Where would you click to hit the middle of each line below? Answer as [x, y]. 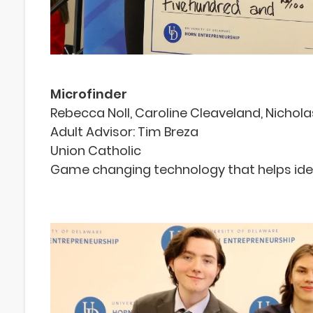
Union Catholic [96, 150]
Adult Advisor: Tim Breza [124, 131]
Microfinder [89, 94]
